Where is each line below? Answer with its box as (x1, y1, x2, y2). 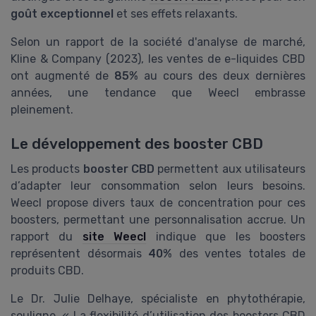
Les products (11, 162, 83, 176)
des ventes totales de (172, 247, 305, 261)
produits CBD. (11, 264, 84, 278)
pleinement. (11, 102, 73, 116)
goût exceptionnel (11, 6, 114, 20)
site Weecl (82, 230, 147, 244)
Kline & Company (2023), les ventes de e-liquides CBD (11, 51, 305, 66)
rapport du (11, 230, 83, 244)
